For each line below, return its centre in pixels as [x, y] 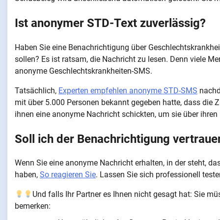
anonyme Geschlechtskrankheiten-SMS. [83, 71]
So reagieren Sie [68, 175]
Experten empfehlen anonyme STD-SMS [128, 90]
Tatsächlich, [37, 90]
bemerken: [33, 206]
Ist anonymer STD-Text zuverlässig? [110, 23]
